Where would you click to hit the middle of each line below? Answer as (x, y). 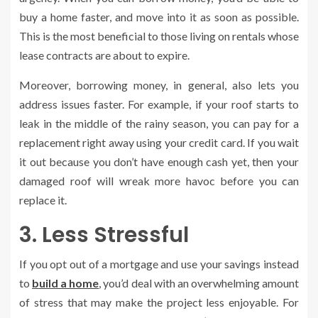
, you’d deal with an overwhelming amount (199, 283)
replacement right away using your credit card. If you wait (159, 143)
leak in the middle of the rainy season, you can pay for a (159, 124)
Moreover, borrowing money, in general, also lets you (159, 85)
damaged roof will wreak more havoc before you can (159, 181)
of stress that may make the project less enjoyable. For (159, 302)
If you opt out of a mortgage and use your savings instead (159, 264)
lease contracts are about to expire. (104, 55)
